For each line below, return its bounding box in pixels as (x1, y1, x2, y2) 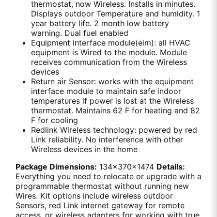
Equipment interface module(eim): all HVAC (31, 38, 190, 47)
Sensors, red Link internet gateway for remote (15, 201, 185, 210)
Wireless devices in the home (31, 144, 138, 154)
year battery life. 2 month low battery (31, 18, 169, 28)
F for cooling (31, 115, 78, 125)
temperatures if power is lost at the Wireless (31, 96, 194, 106)
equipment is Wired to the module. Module (31, 47, 187, 57)
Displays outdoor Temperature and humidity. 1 (31, 9, 200, 18)
